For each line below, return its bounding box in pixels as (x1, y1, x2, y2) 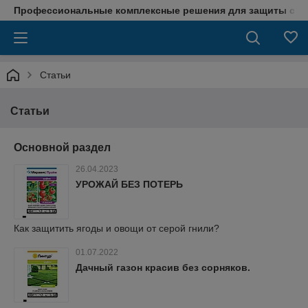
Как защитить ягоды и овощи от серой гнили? (14, 223, 219, 234)
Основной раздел (14, 142, 111, 153)
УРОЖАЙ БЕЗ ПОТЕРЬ (76, 179, 183, 190)
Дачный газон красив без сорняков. (76, 262, 250, 273)
